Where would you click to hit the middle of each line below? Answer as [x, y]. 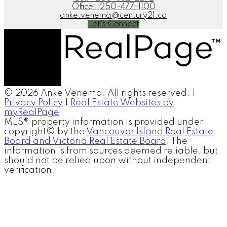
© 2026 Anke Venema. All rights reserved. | [100, 93]
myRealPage [32, 112]
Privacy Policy [33, 103]
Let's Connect [113, 25]
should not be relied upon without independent [107, 161]
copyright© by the [45, 132]
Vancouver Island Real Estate [150, 132]
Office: [85, 7]
